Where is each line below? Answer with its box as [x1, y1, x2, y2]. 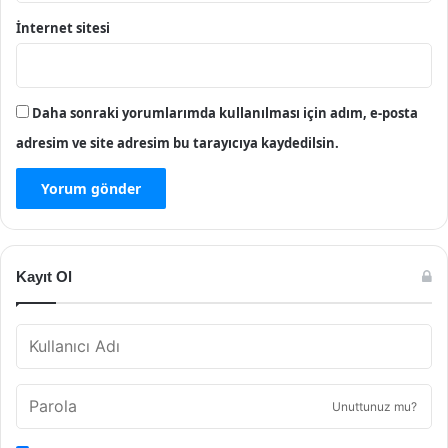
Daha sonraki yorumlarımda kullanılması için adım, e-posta [32, 104, 418, 122]
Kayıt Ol [16, 268, 72, 285]
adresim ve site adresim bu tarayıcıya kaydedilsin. [16, 134, 339, 152]
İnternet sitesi [16, 19, 110, 37]
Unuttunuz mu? [332, 399, 417, 414]
